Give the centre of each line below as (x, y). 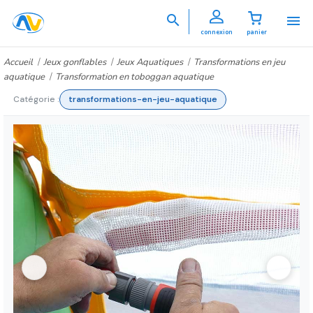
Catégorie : (36, 100)
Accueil (18, 63)
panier (257, 32)
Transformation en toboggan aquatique (134, 77)
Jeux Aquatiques (150, 63)
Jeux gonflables (75, 63)
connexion (217, 32)
